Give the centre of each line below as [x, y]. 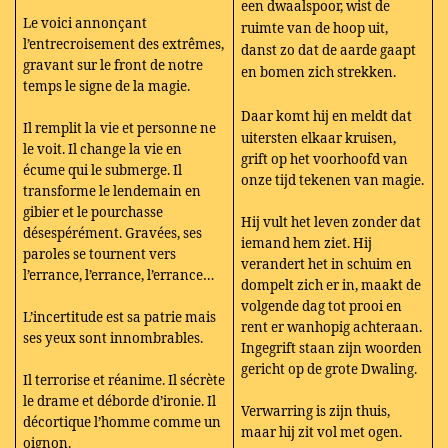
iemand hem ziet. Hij [307, 242]
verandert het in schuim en [327, 263]
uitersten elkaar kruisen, [319, 137]
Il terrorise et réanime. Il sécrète [124, 379]
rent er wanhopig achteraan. [332, 326]
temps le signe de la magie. [107, 85]
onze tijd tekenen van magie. [333, 179]
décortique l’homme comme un [122, 421]
